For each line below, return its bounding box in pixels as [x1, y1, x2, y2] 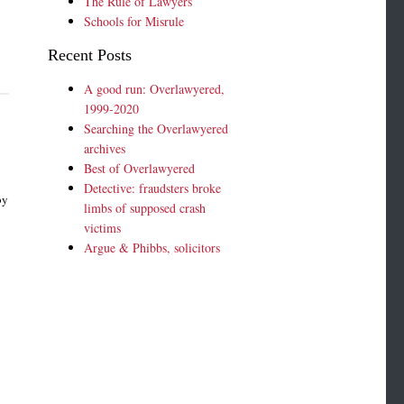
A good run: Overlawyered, [84, 79, 225, 97]
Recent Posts [48, 45, 133, 64]
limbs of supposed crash [84, 198, 207, 216]
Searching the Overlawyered [84, 119, 229, 137]
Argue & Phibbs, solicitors [84, 238, 221, 256]
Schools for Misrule [84, 12, 185, 30]
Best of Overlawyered [84, 159, 196, 177]
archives [84, 139, 126, 157]
